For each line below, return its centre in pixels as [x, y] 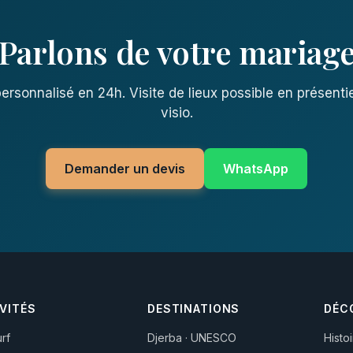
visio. [176, 112]
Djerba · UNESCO [192, 337]
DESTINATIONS [194, 308]
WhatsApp [256, 168]
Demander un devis [125, 168]
